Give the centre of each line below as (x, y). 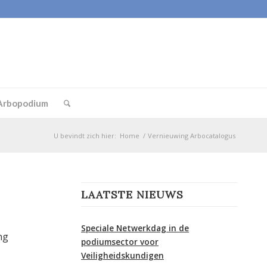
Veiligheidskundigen (122, 255)
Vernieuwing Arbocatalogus (192, 136)
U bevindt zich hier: (85, 136)
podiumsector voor (120, 242)
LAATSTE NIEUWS (132, 195)
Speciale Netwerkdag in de (135, 228)
